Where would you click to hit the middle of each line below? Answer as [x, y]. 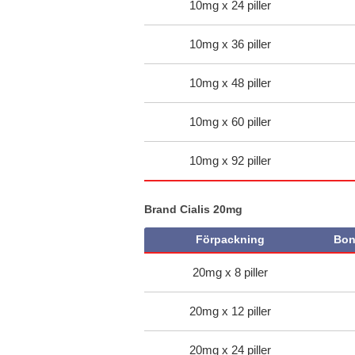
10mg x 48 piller [230, 82]
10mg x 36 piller [230, 44]
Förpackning [230, 239]
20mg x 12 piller [230, 311]
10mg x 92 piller [230, 160]
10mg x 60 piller [230, 121]
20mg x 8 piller [230, 272]
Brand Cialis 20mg [193, 209]
